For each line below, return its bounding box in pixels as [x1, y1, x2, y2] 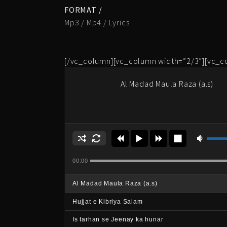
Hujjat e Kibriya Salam [72, 198, 143, 205]
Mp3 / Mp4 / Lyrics [64, 17, 130, 27]
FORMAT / [64, 5, 102, 15]
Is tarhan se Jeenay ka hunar [72, 216, 164, 223]
